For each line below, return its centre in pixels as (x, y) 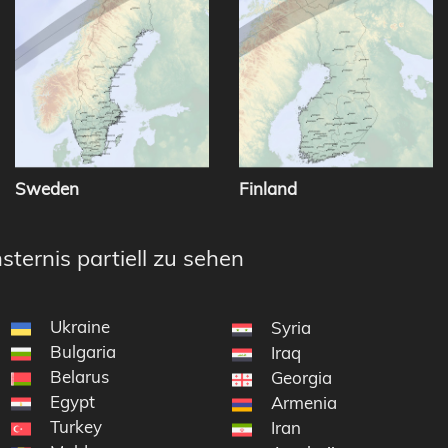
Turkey (75, 427)
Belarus (79, 377)
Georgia (302, 378)
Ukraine (79, 327)
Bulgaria (82, 352)
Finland (268, 189)
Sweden (47, 189)
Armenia (304, 403)
